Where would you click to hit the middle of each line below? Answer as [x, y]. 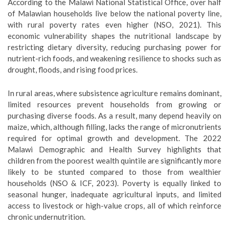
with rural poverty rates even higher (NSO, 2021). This [114, 25]
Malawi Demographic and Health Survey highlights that [114, 149]
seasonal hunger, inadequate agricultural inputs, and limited [114, 194]
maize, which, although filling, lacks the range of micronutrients [114, 127]
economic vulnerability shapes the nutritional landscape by [114, 36]
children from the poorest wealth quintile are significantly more [114, 161]
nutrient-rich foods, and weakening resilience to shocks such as [114, 58]
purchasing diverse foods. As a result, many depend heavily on [114, 116]
